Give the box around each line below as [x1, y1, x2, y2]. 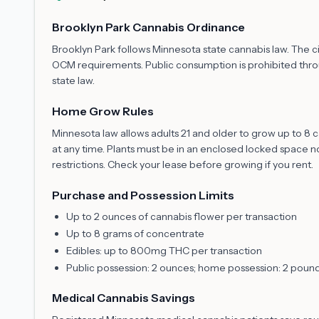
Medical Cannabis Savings [52, 291, 195, 305]
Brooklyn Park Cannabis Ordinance [52, 20, 245, 34]
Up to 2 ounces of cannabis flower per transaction [66, 210, 297, 223]
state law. [52, 74, 95, 87]
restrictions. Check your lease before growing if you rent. [52, 158, 313, 171]
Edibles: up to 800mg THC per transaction [66, 244, 262, 257]
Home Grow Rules [52, 104, 154, 118]
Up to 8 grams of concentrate [66, 227, 204, 240]
